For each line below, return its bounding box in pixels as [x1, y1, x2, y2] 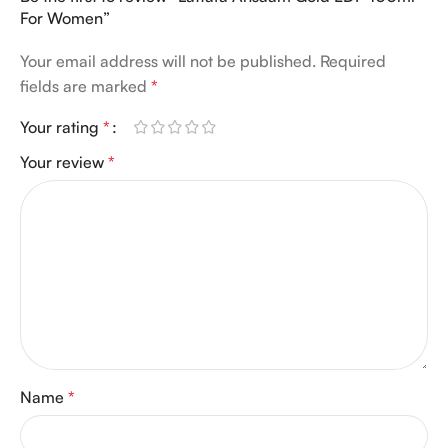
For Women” [20, 8, 110, 29]
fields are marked [20, 76, 151, 97]
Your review [20, 152, 108, 173]
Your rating [20, 117, 103, 138]
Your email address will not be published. [20, 51, 316, 72]
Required [320, 51, 386, 72]
